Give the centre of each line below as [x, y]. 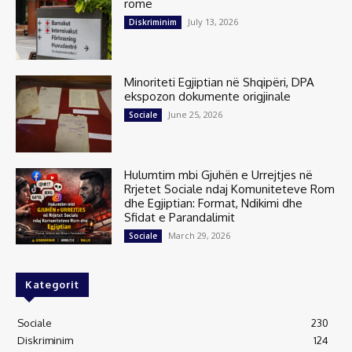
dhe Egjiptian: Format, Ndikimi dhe [214, 203]
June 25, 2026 [196, 114]
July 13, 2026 [213, 21]
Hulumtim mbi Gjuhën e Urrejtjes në [219, 174]
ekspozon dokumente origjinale [208, 96]
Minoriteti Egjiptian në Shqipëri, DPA [220, 82]
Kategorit [52, 285]
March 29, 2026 [200, 235]
